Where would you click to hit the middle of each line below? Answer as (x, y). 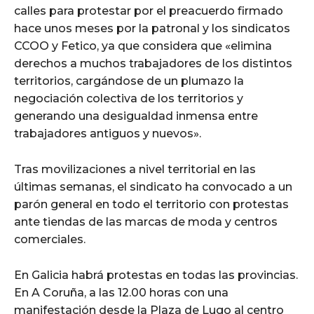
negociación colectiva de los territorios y (129, 98)
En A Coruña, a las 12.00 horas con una (121, 292)
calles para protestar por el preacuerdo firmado (149, 11)
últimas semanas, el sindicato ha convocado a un (153, 186)
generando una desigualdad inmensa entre (136, 116)
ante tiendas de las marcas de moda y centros (146, 221)
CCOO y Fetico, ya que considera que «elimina (143, 46)
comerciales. (50, 239)
